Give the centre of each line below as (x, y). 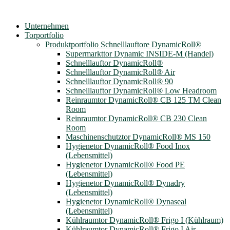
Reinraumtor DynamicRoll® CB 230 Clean (136, 118)
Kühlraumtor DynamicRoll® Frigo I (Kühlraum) (145, 220)
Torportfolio (44, 35)
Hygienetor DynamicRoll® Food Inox (128, 146)
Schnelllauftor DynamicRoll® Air (120, 72)
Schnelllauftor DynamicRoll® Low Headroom (141, 91)
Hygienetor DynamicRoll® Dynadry (125, 183)
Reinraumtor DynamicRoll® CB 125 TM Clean (143, 100)
